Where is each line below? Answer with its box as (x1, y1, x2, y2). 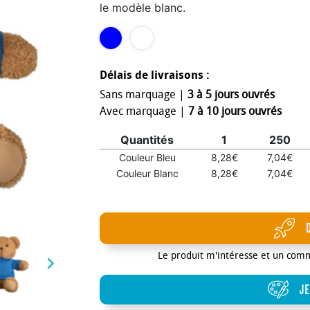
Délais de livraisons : (100, 69, 210, 82)
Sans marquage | (100, 88, 188, 101)
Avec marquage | (100, 104, 188, 118)
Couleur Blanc (116, 167, 179, 179)
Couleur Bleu (118, 152, 176, 163)
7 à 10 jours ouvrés (188, 104, 282, 118)
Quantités (120, 133, 174, 147)
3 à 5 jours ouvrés (188, 88, 275, 101)
